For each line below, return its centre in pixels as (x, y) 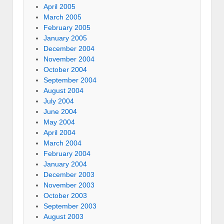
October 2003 (65, 195)
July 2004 (59, 101)
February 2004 (67, 153)
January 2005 (65, 38)
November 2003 (69, 185)
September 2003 (70, 206)
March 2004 (62, 143)
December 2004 (69, 48)
